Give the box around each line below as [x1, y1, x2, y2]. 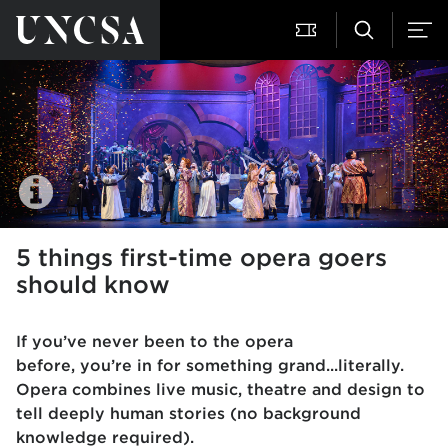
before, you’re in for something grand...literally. [16, 356, 404, 375]
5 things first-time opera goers [16, 243, 387, 272]
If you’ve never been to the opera [16, 332, 293, 351]
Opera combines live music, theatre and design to [16, 380, 425, 399]
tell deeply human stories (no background [16, 404, 361, 423]
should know [16, 270, 170, 299]
